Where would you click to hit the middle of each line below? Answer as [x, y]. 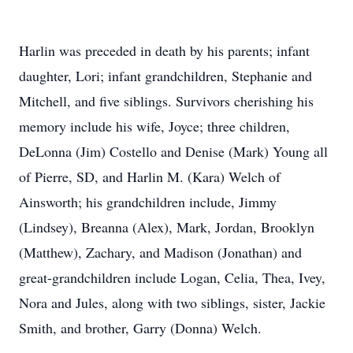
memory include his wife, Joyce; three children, [154, 126]
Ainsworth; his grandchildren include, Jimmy [148, 202]
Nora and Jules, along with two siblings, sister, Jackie [172, 303]
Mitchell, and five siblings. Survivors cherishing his [166, 101]
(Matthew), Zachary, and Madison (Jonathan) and [160, 252]
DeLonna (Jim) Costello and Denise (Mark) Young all [173, 151]
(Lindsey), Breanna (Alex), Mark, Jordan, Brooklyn [167, 227]
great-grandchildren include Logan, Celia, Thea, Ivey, [172, 277]
